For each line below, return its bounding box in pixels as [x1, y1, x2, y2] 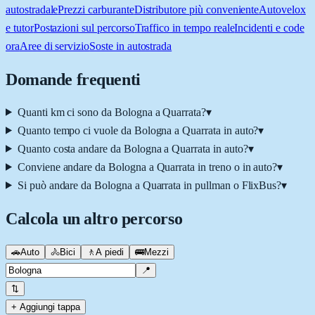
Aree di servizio [19, 39, 90, 52]
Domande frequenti [6, 70, 141, 89]
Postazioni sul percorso [33, 21, 135, 34]
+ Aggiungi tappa [11, 301, 80, 312]
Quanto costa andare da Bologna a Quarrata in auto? [17, 142, 248, 155]
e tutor [6, 21, 34, 34]
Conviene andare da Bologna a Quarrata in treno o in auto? [17, 160, 278, 173]
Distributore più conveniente [134, 3, 259, 15]
